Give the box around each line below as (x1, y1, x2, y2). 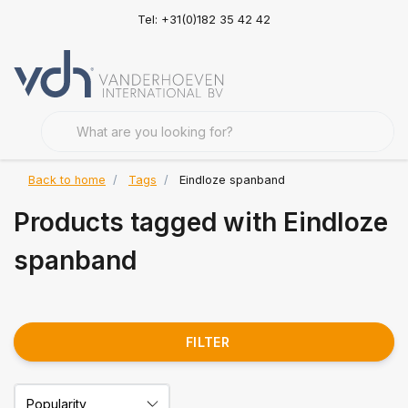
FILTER (185, 334, 230, 350)
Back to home (28, 173, 106, 187)
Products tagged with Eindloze (14, 207, 388, 238)
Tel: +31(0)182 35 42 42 (137, 12, 270, 26)
